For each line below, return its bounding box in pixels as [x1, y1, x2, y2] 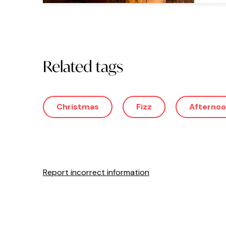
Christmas [56, 101, 99, 112]
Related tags [43, 56, 123, 76]
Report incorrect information [43, 166, 149, 178]
